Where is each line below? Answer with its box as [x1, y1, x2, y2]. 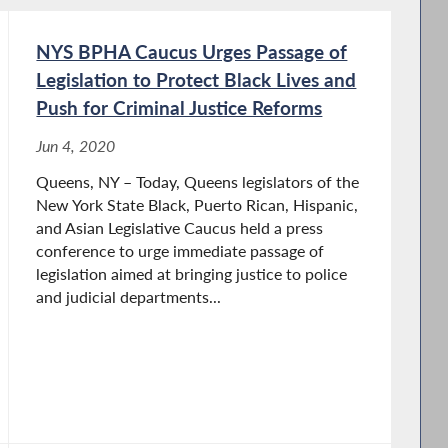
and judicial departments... [36, 287, 222, 306]
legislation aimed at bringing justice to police [36, 264, 348, 283]
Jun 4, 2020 [36, 136, 116, 155]
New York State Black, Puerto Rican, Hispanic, [36, 195, 359, 214]
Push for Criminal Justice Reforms [36, 95, 323, 119]
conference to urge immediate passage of [36, 241, 325, 260]
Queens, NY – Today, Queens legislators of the [36, 172, 360, 191]
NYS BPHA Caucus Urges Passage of [36, 39, 348, 63]
